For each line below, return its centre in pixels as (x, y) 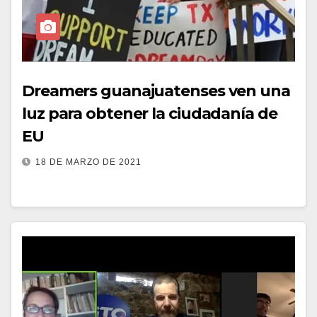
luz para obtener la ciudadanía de (150, 114)
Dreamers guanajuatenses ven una (156, 91)
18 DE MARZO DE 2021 (88, 162)
